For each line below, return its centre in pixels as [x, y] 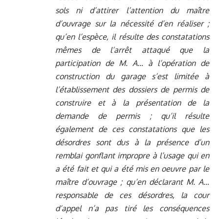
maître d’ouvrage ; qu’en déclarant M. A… [132, 182]
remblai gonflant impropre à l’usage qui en [132, 156]
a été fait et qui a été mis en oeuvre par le [132, 169]
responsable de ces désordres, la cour [132, 195]
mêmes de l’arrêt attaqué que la [132, 50]
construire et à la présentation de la [132, 103]
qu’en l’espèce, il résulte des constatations [132, 37]
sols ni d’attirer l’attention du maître [132, 11]
